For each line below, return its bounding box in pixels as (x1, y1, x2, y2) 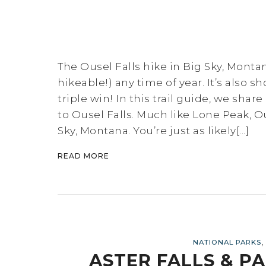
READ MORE (58, 151, 109, 161)
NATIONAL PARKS (192, 238, 261, 247)
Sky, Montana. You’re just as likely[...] (58, 125, 249, 137)
